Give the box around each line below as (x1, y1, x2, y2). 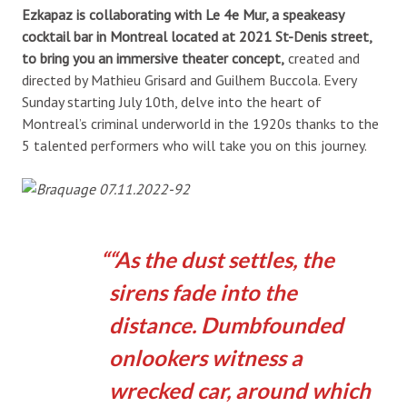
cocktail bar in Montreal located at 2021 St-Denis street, (22, 26, 372, 45)
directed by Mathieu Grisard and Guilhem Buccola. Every (22, 70, 356, 89)
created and (284, 48, 360, 67)
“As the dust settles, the (108, 245, 335, 273)
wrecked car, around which (108, 376, 371, 403)
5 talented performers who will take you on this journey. (22, 135, 367, 154)
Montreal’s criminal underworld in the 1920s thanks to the (22, 114, 379, 133)
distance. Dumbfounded (108, 311, 343, 338)
